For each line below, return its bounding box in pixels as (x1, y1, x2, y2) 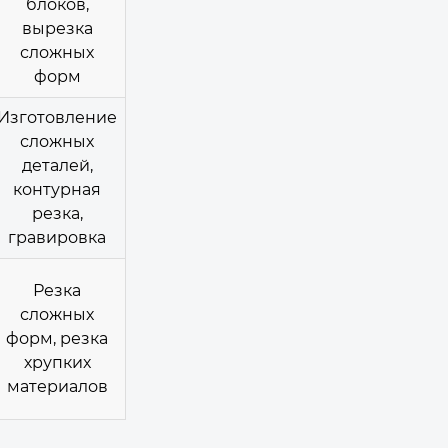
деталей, (21, 155, 93, 175)
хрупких (23, 352, 91, 372)
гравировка (8, 227, 106, 247)
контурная (13, 179, 101, 199)
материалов (6, 376, 108, 396)
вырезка (21, 18, 93, 38)
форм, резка (6, 328, 108, 348)
